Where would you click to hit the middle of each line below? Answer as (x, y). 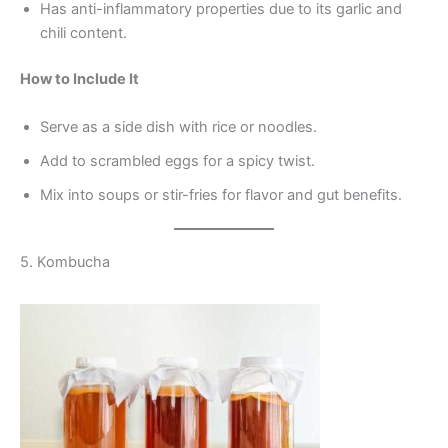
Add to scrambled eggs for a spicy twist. (177, 160)
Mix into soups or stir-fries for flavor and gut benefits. (221, 194)
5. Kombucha (65, 262)
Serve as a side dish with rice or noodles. (178, 126)
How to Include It (79, 79)
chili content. (83, 33)
